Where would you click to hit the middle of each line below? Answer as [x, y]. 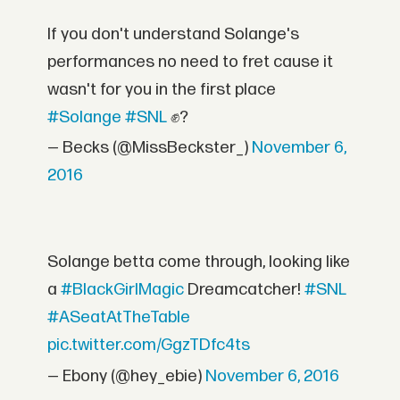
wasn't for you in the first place [162, 89]
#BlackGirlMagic [123, 289]
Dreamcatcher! [245, 289]
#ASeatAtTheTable [119, 317]
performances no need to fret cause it [191, 62]
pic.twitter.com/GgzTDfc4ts [149, 345]
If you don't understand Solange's [174, 34]
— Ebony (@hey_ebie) [127, 376]
